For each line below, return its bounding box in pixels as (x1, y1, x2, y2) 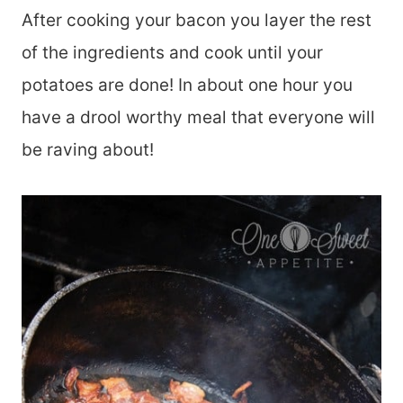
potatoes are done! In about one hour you (22, 75, 353, 95)
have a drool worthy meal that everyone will (22, 107, 375, 128)
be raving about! (22, 139, 154, 160)
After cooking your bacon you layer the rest (22, 10, 372, 31)
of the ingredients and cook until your (22, 42, 323, 63)
